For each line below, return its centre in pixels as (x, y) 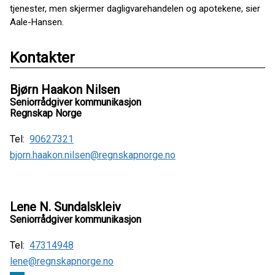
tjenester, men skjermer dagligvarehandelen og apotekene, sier (135, 8)
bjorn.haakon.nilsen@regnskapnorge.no (93, 155)
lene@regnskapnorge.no (62, 261)
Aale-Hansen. (37, 22)
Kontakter (42, 57)
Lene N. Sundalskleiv (65, 207)
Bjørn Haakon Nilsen (65, 89)
